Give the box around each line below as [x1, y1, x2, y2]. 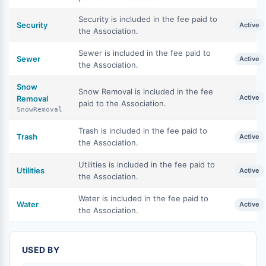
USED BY [22, 245, 59, 255]
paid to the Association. [78, 99, 166, 108]
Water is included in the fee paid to [78, 194, 208, 203]
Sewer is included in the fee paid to [78, 48, 211, 58]
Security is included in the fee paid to [78, 14, 217, 24]
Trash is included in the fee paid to [78, 126, 207, 135]
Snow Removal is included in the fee [78, 87, 213, 96]
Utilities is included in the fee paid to [78, 160, 215, 169]
